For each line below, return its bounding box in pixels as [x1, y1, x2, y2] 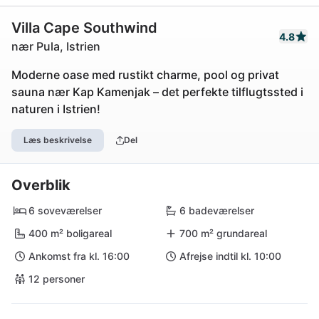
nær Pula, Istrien [11, 39, 100, 53]
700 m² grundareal [179, 227, 267, 239]
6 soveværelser [28, 204, 102, 216]
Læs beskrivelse [23, 135, 92, 145]
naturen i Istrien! [11, 102, 100, 116]
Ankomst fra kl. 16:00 [28, 250, 130, 262]
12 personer [28, 273, 85, 285]
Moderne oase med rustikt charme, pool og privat [11, 68, 279, 82]
